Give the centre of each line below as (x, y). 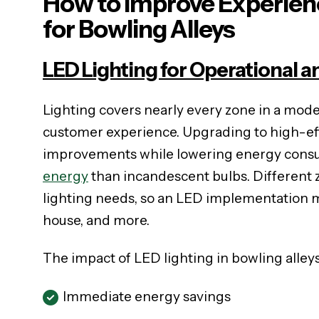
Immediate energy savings (147, 296)
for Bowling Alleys (139, 29)
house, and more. (96, 220)
